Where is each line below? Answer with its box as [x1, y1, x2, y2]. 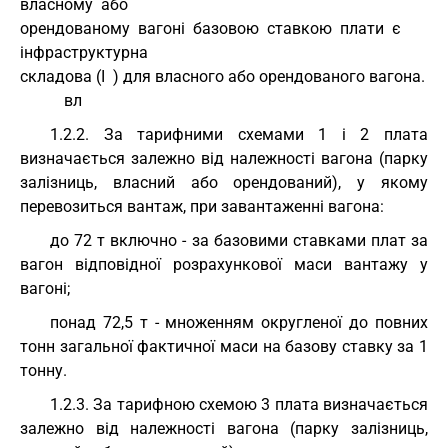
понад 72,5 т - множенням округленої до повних [50, 313, 428, 332]
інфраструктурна [20, 43, 148, 62]
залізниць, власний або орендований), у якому [20, 173, 428, 192]
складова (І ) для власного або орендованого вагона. [20, 67, 425, 86]
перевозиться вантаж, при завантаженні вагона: [20, 197, 384, 216]
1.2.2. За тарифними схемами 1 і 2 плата [50, 125, 428, 144]
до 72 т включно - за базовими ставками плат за [50, 231, 428, 250]
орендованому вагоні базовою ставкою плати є [20, 19, 401, 38]
